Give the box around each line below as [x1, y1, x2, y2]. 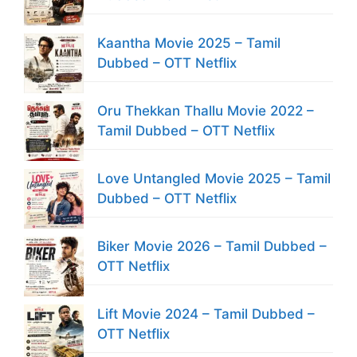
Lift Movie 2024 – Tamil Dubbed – [97, 305, 315, 322]
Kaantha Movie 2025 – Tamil [97, 34, 280, 51]
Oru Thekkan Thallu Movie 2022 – [97, 102, 314, 119]
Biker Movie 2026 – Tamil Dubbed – [97, 237, 327, 254]
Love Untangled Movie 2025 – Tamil [97, 170, 331, 186]
